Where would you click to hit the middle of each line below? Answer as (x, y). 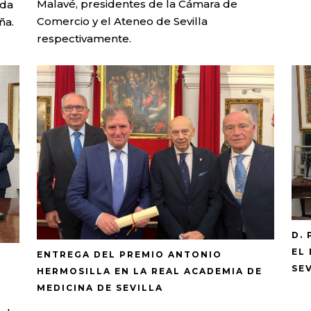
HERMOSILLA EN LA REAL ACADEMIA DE (150, 271)
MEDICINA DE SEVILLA (100, 287)
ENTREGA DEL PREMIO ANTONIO (130, 254)
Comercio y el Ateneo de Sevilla (123, 22)
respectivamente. (84, 39)
